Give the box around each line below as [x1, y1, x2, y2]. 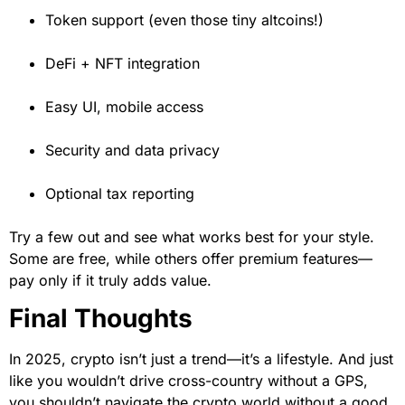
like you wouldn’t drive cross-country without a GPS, [9, 372, 368, 391]
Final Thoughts [9, 303, 193, 334]
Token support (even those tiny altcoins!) [45, 10, 324, 29]
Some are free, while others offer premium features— [9, 249, 372, 268]
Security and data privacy [45, 140, 220, 159]
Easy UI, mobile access [45, 97, 203, 116]
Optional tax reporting [45, 184, 194, 202]
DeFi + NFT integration [45, 53, 200, 72]
